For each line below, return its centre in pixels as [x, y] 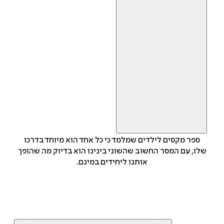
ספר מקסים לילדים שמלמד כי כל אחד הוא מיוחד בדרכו [112, 140]
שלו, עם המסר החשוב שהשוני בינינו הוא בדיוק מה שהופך [112, 151]
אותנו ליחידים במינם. [112, 162]
